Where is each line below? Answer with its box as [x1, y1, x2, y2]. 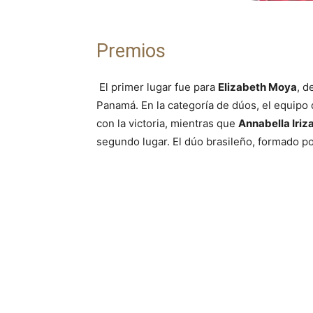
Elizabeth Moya [218, 80, 297, 94]
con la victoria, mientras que [96, 117, 238, 131]
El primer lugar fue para [96, 80, 218, 94]
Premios [96, 40, 166, 63]
